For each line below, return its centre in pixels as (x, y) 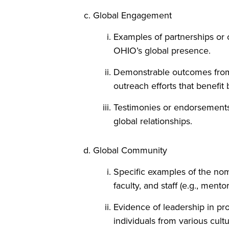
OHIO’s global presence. (162, 51)
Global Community (130, 150)
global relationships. (153, 121)
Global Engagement (132, 15)
